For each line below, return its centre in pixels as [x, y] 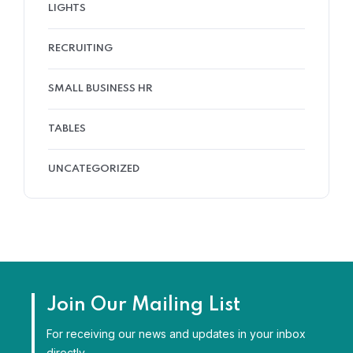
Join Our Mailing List [143, 305]
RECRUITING [80, 48]
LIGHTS [67, 8]
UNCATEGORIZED [94, 169]
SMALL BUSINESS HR [100, 89]
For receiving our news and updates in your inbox [176, 334]
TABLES [67, 129]
